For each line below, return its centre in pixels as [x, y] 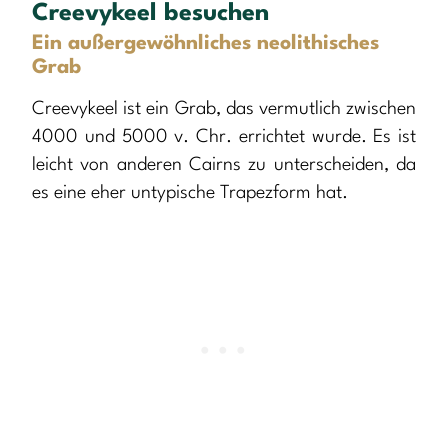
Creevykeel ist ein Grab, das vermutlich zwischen [224, 109]
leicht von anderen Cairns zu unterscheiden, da [224, 165]
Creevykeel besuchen [150, 14]
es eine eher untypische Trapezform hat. [190, 193]
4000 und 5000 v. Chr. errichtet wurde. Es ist [224, 137]
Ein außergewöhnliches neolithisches [205, 44]
